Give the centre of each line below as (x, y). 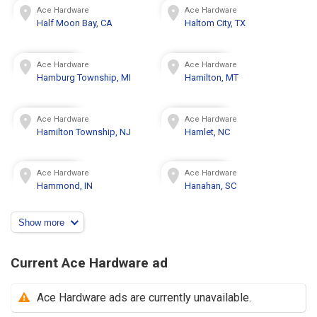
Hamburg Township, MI (84, 77)
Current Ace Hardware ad (89, 263)
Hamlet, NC (208, 132)
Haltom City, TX (215, 23)
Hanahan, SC (211, 186)
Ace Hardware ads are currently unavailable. (144, 297)
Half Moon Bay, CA (75, 23)
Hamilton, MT (212, 77)
